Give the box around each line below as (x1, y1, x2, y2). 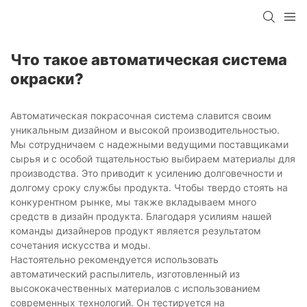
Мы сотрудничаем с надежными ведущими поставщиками (10, 138, 288, 151)
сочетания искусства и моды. (10, 239, 151, 251)
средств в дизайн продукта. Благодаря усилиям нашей (10, 210, 271, 223)
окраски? (10, 70, 84, 88)
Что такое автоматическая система (10, 51, 287, 69)
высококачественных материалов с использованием (10, 282, 260, 295)
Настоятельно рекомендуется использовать (10, 254, 219, 266)
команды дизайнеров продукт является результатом (10, 225, 261, 237)
